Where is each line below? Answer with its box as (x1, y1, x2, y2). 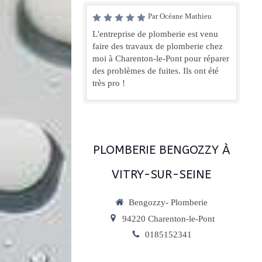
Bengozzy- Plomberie (129, 198, 208, 207)
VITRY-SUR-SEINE (112, 168, 211, 181)
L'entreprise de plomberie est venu (92, 29, 218, 39)
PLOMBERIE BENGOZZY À (93, 143, 230, 157)
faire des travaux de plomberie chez (92, 42, 223, 51)
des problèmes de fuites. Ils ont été (92, 66, 219, 75)
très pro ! (92, 78, 125, 88)
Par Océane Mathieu (148, 12, 212, 20)
